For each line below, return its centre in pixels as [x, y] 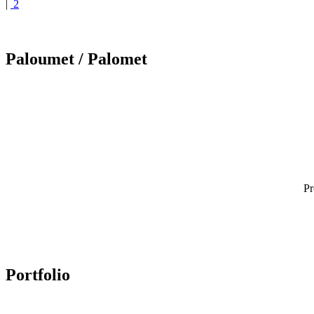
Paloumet [40, 59]
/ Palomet [111, 59]
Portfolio [38, 275]
